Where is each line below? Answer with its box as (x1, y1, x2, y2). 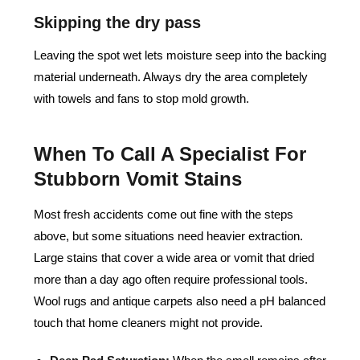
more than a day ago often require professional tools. (34, 272, 308, 286)
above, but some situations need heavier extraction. (34, 229, 303, 243)
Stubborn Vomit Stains (34, 168, 242, 190)
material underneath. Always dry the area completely (34, 70, 308, 84)
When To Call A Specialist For (34, 143, 306, 165)
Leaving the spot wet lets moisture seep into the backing (34, 48, 326, 62)
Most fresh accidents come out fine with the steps (34, 207, 293, 221)
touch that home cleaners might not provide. (34, 316, 263, 329)
